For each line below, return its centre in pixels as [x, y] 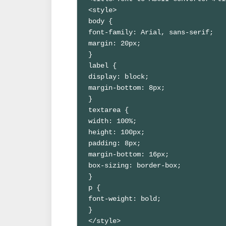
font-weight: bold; [125, 199]
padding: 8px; [115, 143]
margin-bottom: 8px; [127, 88]
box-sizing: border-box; [135, 165]
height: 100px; [117, 132]
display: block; [119, 76]
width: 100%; [113, 121]
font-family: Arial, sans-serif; [151, 32]
